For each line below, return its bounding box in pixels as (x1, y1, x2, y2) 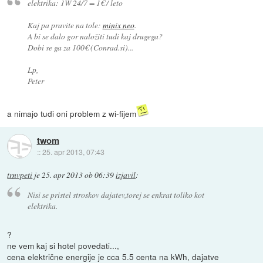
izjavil (116, 170, 136, 181)
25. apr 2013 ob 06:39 (42, 170, 114, 181)
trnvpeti (7, 170, 33, 181)
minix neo (102, 19, 134, 31)
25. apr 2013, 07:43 (42, 146, 104, 157)
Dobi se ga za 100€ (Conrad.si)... (27, 42, 133, 53)
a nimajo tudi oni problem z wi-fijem (7, 107, 137, 120)
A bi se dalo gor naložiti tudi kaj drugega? (27, 31, 163, 42)
